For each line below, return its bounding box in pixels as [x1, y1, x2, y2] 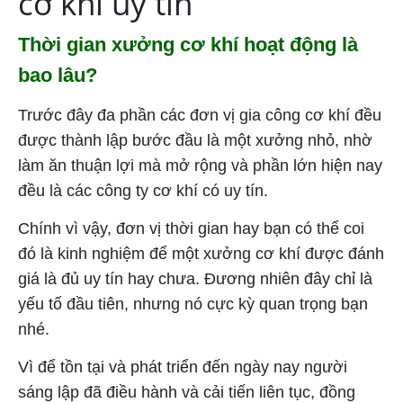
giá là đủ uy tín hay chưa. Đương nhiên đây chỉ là [18, 269, 372, 288]
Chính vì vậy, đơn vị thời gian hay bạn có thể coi [18, 219, 364, 237]
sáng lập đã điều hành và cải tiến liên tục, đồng [18, 382, 355, 401]
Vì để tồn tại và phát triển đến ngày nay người [18, 357, 347, 376]
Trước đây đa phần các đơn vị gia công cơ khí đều [18, 105, 381, 124]
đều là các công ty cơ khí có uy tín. [18, 181, 268, 200]
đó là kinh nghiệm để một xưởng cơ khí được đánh [18, 244, 384, 263]
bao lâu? [18, 63, 97, 86]
